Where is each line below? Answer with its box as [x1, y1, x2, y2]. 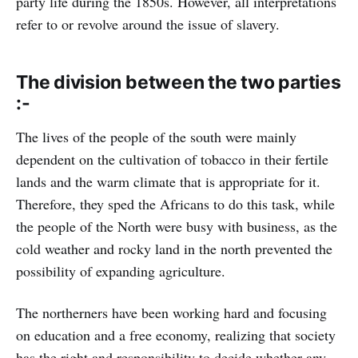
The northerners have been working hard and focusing [16, 302, 327, 322]
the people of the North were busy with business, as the [16, 216, 337, 236]
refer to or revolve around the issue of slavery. [16, 14, 280, 34]
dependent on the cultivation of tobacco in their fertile [16, 149, 328, 169]
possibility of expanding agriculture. [16, 261, 225, 280]
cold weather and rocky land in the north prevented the [16, 238, 332, 258]
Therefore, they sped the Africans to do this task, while [16, 193, 335, 213]
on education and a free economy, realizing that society [16, 324, 336, 344]
